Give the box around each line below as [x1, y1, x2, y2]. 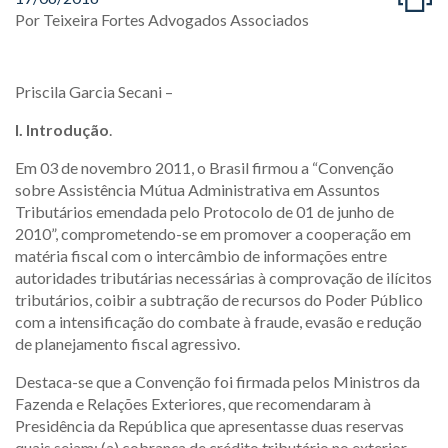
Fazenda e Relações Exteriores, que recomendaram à [15, 394, 371, 413]
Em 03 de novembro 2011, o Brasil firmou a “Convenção [15, 158, 394, 177]
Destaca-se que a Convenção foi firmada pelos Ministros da [15, 372, 420, 391]
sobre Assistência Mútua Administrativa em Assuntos [15, 180, 380, 199]
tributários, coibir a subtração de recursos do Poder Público [15, 290, 423, 309]
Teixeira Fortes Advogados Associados [43, 10, 309, 29]
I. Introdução [15, 120, 109, 139]
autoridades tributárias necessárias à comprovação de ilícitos [15, 268, 432, 287]
